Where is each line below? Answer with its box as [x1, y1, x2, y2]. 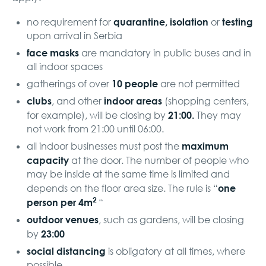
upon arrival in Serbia [27, 29, 122, 42]
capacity [27, 153, 69, 167]
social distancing [27, 243, 106, 258]
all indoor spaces [27, 60, 103, 72]
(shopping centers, [164, 94, 249, 107]
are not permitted [158, 77, 240, 90]
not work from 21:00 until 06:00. [27, 122, 164, 135]
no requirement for [27, 15, 113, 28]
